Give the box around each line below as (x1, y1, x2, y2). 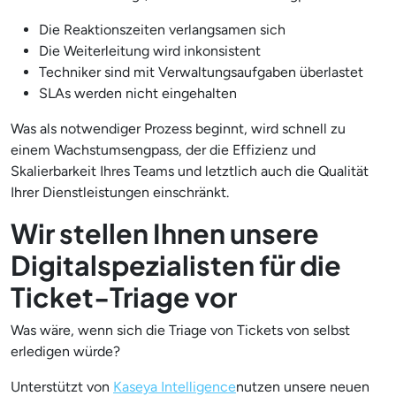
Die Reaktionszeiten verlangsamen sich (39, 20, 286, 38)
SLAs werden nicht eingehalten (39, 84, 237, 102)
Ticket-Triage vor (11, 278, 237, 314)
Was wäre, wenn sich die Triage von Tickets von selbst (11, 321, 350, 339)
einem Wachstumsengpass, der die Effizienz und (11, 141, 316, 158)
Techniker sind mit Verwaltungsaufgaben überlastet (39, 63, 363, 80)
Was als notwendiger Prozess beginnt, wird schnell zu (11, 119, 346, 137)
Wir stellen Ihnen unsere (11, 215, 319, 250)
